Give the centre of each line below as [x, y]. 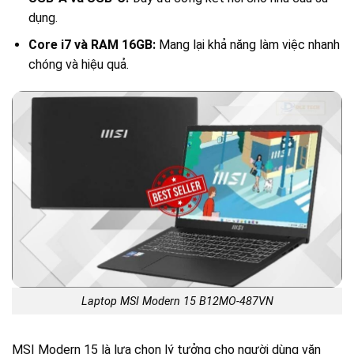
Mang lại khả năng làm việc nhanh [247, 45]
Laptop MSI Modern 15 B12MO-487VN [177, 301]
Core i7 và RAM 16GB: [92, 45]
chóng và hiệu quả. [78, 65]
